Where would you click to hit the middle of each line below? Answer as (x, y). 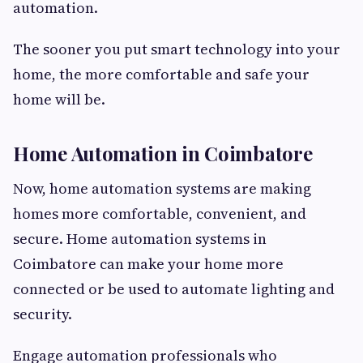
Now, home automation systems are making (162, 189)
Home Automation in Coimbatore (163, 154)
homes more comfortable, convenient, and (160, 214)
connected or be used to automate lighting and (174, 289)
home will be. (59, 100)
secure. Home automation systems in (140, 239)
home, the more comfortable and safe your (161, 75)
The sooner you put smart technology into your (177, 49)
